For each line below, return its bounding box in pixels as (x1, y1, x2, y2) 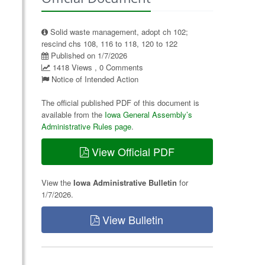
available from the (41, 109, 105, 120)
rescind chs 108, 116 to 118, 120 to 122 (41, 38, 177, 49)
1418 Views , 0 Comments (50, 62, 143, 73)
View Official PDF (88, 144, 174, 159)
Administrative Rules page (41, 121, 131, 132)
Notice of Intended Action (51, 73, 138, 85)
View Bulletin (99, 212, 164, 227)
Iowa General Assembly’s (104, 109, 192, 120)
